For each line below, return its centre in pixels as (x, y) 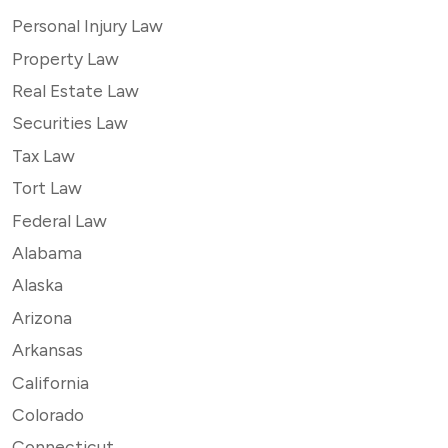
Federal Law (59, 220)
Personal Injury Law (87, 26)
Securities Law (70, 123)
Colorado (48, 414)
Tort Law (47, 188)
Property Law (65, 58)
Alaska (37, 285)
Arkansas (47, 350)
